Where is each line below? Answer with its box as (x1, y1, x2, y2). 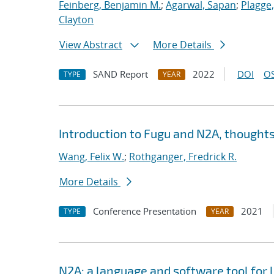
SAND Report (93, 68, 148, 80)
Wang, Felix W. (59, 150, 124, 163)
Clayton (59, 13, 94, 26)
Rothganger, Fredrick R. (129, 150, 237, 163)
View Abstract (59, 38, 122, 51)
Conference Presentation (93, 205, 196, 217)
